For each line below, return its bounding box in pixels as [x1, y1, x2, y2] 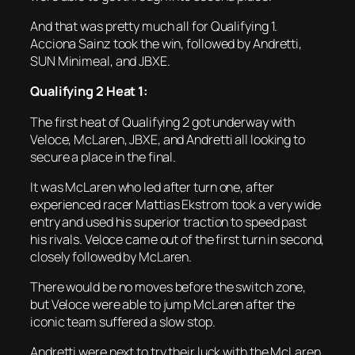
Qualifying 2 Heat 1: [30, 82, 148, 101]
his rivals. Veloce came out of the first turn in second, [30, 230, 325, 248]
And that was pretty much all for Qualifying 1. [30, 17, 278, 36]
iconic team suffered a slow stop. [30, 313, 216, 331]
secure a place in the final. [30, 147, 177, 166]
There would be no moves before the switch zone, [30, 278, 307, 296]
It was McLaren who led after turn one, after [30, 177, 274, 196]
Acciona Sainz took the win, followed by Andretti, [30, 35, 303, 53]
